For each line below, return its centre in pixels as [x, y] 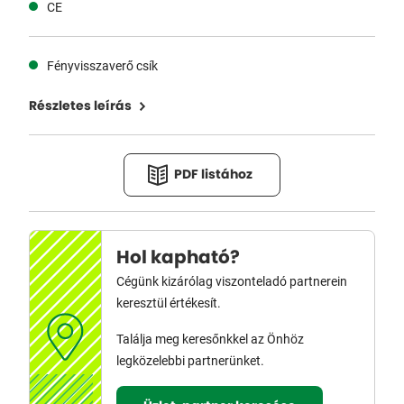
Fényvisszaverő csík [102, 65]
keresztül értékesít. [169, 303]
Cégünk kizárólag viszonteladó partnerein [232, 281]
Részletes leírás [80, 106]
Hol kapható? [178, 258]
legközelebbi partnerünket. [190, 360]
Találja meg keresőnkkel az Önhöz [210, 339]
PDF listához [213, 175]
